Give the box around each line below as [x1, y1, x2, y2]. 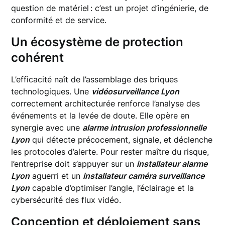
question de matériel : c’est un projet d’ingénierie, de [11, 3, 209, 13]
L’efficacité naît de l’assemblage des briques [11, 74, 178, 84]
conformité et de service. [11, 15, 107, 25]
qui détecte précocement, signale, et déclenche [30, 135, 213, 145]
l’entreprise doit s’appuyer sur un [11, 159, 137, 169]
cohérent [11, 50, 64, 65]
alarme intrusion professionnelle [82, 123, 207, 133]
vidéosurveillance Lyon [91, 86, 180, 96]
